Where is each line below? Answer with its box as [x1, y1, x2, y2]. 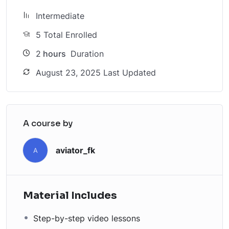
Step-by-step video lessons [33, 213, 140, 224]
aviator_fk [56, 145, 95, 155]
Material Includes [23, 189, 117, 202]
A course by [23, 118, 73, 129]
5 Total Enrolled [36, 30, 97, 40]
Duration [68, 49, 104, 59]
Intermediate [36, 11, 84, 21]
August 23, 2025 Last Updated [36, 67, 156, 78]
